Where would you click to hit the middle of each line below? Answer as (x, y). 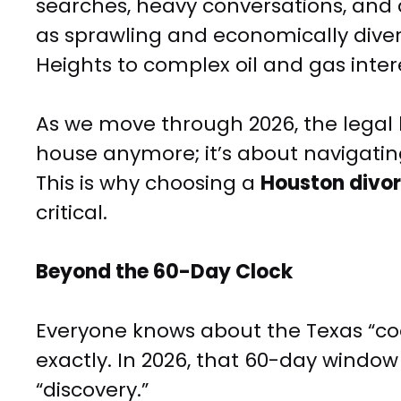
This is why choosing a (148, 183)
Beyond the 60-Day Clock (164, 272)
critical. (72, 213)
